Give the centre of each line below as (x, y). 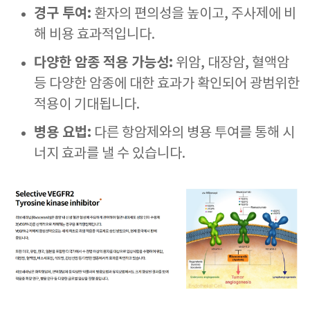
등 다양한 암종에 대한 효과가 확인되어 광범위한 (167, 84)
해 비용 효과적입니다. (94, 35)
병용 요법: (63, 133)
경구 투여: (63, 14)
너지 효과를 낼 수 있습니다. (110, 154)
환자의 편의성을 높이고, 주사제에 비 (194, 14)
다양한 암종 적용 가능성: (103, 63)
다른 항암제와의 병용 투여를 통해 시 (193, 133)
